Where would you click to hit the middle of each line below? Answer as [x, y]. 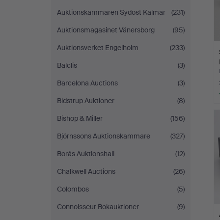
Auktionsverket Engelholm [98, 48]
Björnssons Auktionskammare [104, 136]
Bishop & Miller [80, 118]
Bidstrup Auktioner [86, 101]
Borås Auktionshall [86, 154]
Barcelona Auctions [87, 83]
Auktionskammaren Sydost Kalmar [111, 12]
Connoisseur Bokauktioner [98, 207]
